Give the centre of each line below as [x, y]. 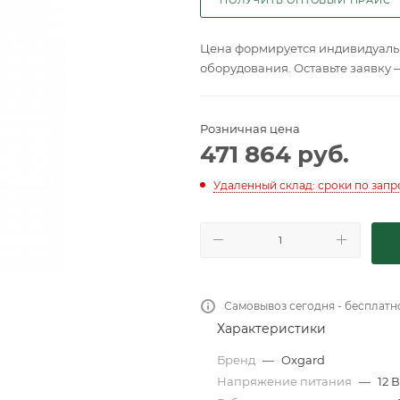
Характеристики [271, 328]
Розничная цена [250, 128]
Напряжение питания [286, 381]
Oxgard [303, 359]
